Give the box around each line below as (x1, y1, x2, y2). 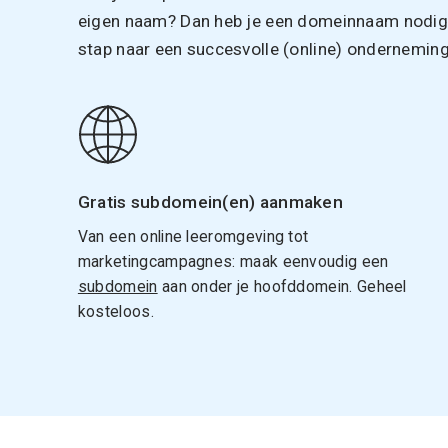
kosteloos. (77, 301, 154, 321)
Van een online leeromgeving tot (77, 226, 309, 246)
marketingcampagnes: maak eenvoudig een (77, 251, 389, 271)
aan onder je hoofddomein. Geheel (157, 276, 407, 296)
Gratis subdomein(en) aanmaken (77, 191, 344, 212)
